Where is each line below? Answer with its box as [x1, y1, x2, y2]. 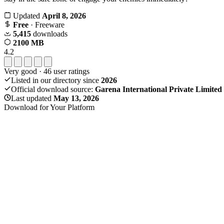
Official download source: [11, 84, 95, 93]
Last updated [11, 93, 53, 102]
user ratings [51, 66, 89, 75]
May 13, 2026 [53, 93, 99, 102]
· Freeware [28, 20, 64, 29]
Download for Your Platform [4, 102, 94, 111]
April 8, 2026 [42, 11, 86, 20]
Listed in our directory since [11, 75, 101, 84]
